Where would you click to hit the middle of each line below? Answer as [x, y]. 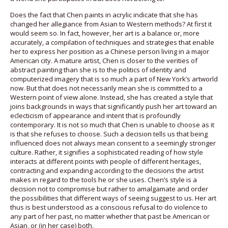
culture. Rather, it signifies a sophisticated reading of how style [107, 152]
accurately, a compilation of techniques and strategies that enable [112, 42]
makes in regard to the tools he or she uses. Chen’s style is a [104, 179]
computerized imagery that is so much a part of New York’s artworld [114, 79]
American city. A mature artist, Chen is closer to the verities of [104, 60]
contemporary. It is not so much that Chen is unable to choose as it [112, 124]
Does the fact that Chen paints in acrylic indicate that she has [104, 15]
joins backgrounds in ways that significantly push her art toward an [113, 106]
